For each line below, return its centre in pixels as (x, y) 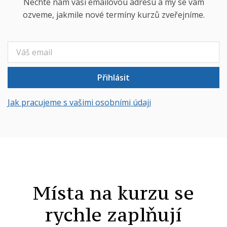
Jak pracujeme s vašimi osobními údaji (79, 102)
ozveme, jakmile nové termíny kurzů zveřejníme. (113, 14)
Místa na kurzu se (113, 193)
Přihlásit (113, 77)
